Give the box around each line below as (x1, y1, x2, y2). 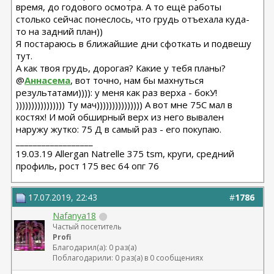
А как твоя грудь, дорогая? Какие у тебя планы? (16, 62, 226, 74)
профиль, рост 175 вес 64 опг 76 (16, 160, 160, 172)
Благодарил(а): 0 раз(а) (53, 242, 137, 253)
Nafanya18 (53, 210, 97, 221)
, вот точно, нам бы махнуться (70, 74, 204, 86)
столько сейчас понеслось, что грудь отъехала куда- (16, 13, 250, 25)
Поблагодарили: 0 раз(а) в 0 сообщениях (53, 253, 204, 263)
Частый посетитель (53, 221, 122, 232)
